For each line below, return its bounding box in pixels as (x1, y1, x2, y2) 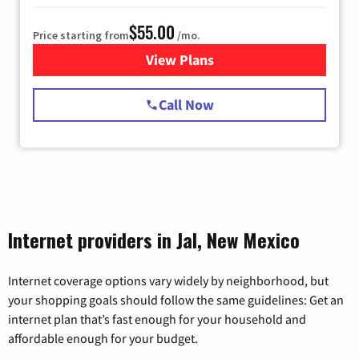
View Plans (145, 50, 214, 69)
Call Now (159, 95, 214, 114)
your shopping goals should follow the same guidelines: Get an (8, 291, 344, 308)
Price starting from (33, 27, 129, 42)
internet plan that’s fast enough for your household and (8, 310, 306, 327)
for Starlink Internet (179, 50, 305, 69)
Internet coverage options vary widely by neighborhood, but (8, 272, 329, 288)
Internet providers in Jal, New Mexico (8, 224, 300, 254)
